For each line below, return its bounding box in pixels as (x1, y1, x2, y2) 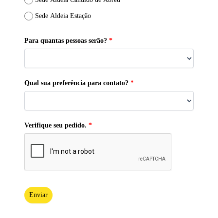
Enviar (29, 191, 48, 199)
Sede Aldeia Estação (35, 12, 91, 19)
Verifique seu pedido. (24, 122, 87, 129)
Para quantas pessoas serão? (24, 37, 107, 45)
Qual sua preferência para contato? (24, 79, 128, 87)
